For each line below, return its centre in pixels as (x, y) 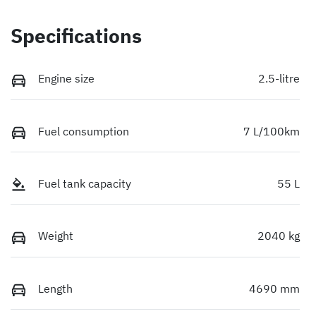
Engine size (66, 79)
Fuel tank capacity (85, 184)
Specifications (76, 36)
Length (55, 288)
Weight (56, 236)
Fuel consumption (84, 131)
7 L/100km (272, 131)
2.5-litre (279, 79)
